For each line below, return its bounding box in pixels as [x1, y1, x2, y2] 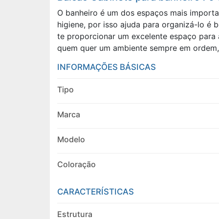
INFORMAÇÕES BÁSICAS [57, 62, 156, 72]
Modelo [57, 134, 85, 145]
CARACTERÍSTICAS [57, 187, 134, 197]
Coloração [57, 159, 96, 170]
